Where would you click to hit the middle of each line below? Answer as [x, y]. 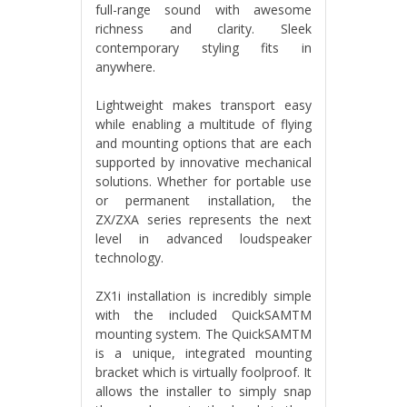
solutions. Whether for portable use [203, 181]
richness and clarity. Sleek [203, 29]
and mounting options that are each [203, 143]
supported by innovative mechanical [203, 162]
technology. [129, 258]
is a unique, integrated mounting [203, 353]
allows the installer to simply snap [203, 391]
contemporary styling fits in [203, 48]
